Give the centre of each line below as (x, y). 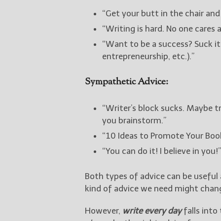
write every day (152, 210)
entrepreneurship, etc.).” (148, 56)
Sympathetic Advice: (127, 82)
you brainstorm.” (134, 120)
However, (104, 210)
